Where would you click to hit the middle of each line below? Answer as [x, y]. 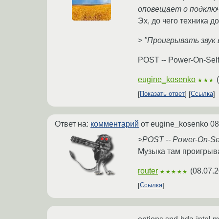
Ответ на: [73, 124]
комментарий [115, 124]
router [148, 171]
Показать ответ [162, 94]
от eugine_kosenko [175, 124]
